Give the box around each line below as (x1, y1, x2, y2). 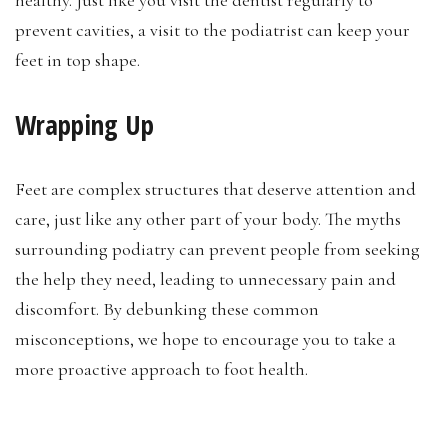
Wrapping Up (15, 106, 154, 144)
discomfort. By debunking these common (15, 298, 319, 321)
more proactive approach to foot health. (15, 358, 308, 381)
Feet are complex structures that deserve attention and (15, 178, 416, 201)
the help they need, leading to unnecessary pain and (15, 268, 396, 291)
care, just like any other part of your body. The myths (15, 208, 401, 231)
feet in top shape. (15, 49, 140, 72)
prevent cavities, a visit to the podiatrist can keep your (15, 19, 410, 42)
